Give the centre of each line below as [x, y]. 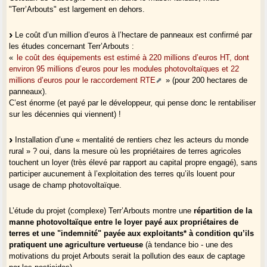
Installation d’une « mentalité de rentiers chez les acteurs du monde [131, 139]
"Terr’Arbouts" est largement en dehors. [77, 9]
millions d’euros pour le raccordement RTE [83, 80]
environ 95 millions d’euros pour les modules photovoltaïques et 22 [124, 69]
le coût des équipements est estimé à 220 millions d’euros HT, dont [133, 57]
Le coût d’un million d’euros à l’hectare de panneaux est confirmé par [133, 35]
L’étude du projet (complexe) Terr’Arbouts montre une [102, 210]
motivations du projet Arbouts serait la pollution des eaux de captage [127, 256]
